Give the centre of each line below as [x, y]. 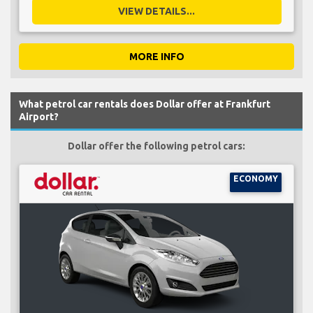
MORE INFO [156, 56]
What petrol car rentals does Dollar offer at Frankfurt [145, 104]
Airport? [39, 116]
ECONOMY [255, 178]
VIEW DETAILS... [156, 11]
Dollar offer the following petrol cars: [156, 146]
